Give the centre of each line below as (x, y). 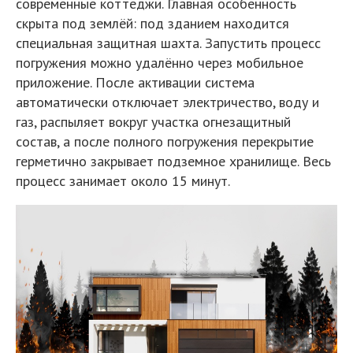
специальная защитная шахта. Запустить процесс (168, 43)
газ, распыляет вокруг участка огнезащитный (153, 122)
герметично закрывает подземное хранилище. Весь (173, 161)
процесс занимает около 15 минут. (123, 181)
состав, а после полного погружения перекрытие (165, 141)
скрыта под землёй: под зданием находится (152, 23)
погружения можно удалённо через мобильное (160, 63)
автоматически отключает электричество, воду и (167, 102)
